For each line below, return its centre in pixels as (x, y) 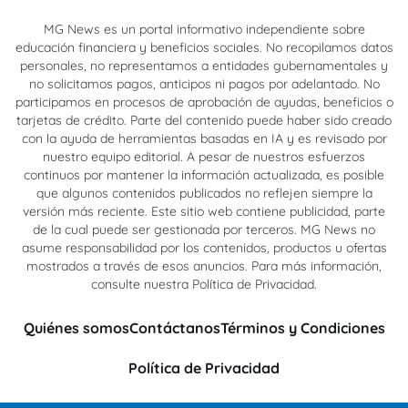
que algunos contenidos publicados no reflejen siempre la (204, 193)
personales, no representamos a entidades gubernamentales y (204, 65)
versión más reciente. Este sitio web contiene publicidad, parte (204, 211)
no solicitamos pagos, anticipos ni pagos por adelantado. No (204, 83)
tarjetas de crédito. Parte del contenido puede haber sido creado (204, 120)
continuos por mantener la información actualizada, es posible (204, 174)
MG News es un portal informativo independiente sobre (204, 29)
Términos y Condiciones (302, 327)
